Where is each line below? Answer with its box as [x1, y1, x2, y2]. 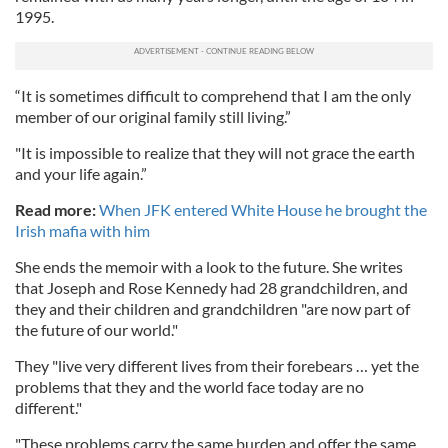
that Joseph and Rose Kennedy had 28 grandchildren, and [15, 277, 408, 297]
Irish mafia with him [15, 220, 150, 240]
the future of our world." [15, 319, 178, 339]
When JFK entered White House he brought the [99, 199, 427, 219]
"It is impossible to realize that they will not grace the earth [15, 142, 415, 162]
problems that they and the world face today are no [15, 376, 364, 396]
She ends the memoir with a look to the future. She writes [15, 256, 403, 276]
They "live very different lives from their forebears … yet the [15, 355, 419, 375]
